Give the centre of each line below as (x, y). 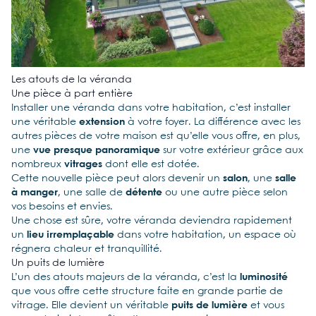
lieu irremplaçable (71, 235)
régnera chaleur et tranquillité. (87, 249)
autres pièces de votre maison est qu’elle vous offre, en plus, (156, 136)
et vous (266, 305)
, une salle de (92, 192)
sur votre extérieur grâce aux (232, 150)
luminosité (264, 277)
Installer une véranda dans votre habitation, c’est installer (151, 108)
